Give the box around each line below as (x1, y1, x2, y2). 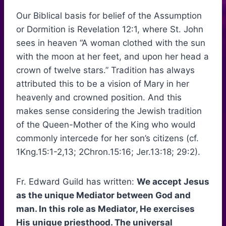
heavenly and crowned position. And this (16, 92, 182, 103)
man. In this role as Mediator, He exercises (16, 204, 195, 214)
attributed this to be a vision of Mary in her (16, 79, 189, 89)
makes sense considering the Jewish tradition (16, 106, 202, 117)
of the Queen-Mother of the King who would (16, 120, 196, 130)
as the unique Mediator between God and (16, 190, 191, 201)
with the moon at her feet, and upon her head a (16, 51, 209, 62)
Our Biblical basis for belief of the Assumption (16, 11, 202, 21)
